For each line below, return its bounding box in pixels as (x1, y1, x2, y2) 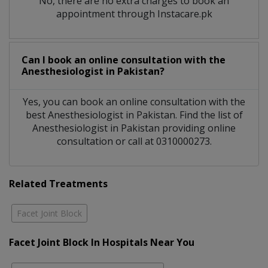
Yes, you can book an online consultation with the (23, 95, 245, 108)
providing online (160, 121, 236, 135)
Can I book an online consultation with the (22, 53, 226, 66)
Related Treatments (9, 176, 108, 190)
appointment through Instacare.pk (56, 7, 212, 20)
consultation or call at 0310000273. (56, 134, 212, 148)
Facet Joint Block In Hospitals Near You (9, 235, 194, 249)
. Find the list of (175, 108, 243, 121)
